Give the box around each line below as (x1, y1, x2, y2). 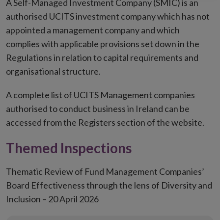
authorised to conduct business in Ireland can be (6, 103, 190, 114)
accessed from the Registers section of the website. (6, 117, 204, 128)
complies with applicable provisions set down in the (6, 38, 199, 49)
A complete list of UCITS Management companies (6, 89, 195, 100)
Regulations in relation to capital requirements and (6, 52, 198, 63)
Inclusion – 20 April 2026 (6, 193, 99, 204)
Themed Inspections (6, 139, 132, 156)
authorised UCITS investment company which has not (6, 11, 210, 22)
